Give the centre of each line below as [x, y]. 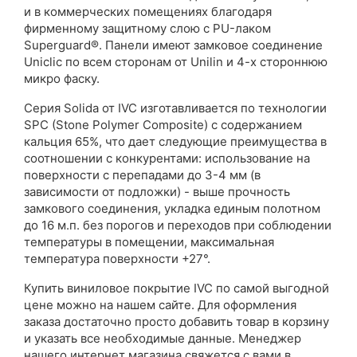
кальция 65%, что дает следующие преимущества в [175, 141]
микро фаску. [62, 78]
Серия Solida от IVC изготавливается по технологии [175, 108]
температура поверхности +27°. [117, 259]
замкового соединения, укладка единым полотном [172, 208]
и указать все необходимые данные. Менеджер [163, 338]
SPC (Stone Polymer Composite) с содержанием [163, 125]
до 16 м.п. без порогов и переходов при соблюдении [178, 225]
